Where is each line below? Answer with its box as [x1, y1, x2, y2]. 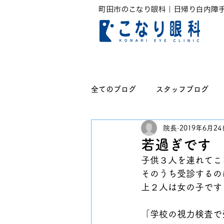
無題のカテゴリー [111, 125, 171, 133]
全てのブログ [91, 85, 136, 93]
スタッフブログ [156, 85, 208, 93]
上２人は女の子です [141, 182, 222, 191]
